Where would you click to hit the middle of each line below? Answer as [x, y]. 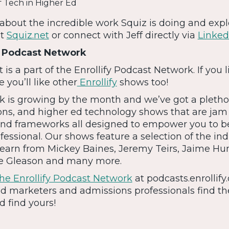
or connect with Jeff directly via [123, 36]
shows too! [145, 83]
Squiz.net [28, 36]
